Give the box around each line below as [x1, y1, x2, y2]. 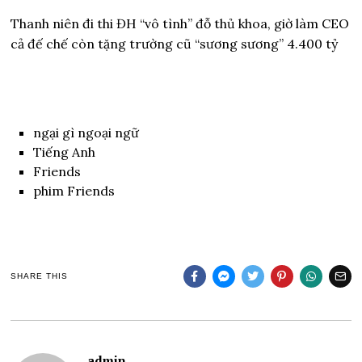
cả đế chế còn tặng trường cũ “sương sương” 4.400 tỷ [11, 36, 339, 53]
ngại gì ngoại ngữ [33, 124, 140, 141]
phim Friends [33, 183, 116, 200]
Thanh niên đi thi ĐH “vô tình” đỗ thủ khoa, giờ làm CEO [11, 15, 350, 32]
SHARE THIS [11, 271, 69, 281]
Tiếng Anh [33, 144, 96, 161]
